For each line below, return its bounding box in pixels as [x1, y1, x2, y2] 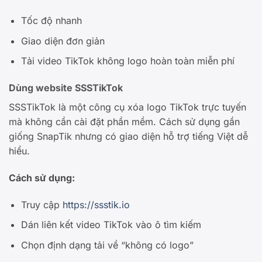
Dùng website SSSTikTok [9, 82, 123, 94]
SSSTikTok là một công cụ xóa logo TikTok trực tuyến [9, 101, 246, 113]
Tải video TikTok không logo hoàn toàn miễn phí [20, 55, 235, 67]
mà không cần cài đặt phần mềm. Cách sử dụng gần [9, 116, 240, 128]
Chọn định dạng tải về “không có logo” [20, 239, 194, 251]
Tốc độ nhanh [20, 15, 82, 27]
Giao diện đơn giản [20, 35, 105, 47]
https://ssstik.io [62, 198, 130, 211]
